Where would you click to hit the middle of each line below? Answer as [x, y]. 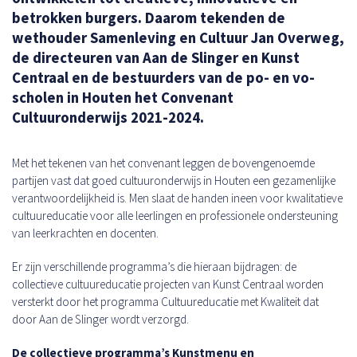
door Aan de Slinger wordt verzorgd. [103, 320]
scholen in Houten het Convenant [123, 98]
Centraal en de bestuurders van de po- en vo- [163, 78]
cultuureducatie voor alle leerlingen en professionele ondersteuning [175, 216]
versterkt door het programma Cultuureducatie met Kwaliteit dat [165, 302]
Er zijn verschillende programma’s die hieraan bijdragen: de [154, 267]
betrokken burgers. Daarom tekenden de [149, 18]
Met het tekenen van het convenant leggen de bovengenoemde [163, 163]
